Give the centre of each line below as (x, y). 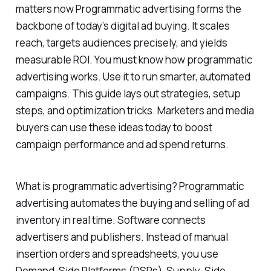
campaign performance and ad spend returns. (122, 144)
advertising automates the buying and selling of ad (132, 203)
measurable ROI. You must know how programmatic (134, 59)
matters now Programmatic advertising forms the (128, 8)
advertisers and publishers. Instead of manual (122, 237)
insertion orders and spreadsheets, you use (117, 253)
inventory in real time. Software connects (110, 220)
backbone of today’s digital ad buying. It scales (122, 25)
